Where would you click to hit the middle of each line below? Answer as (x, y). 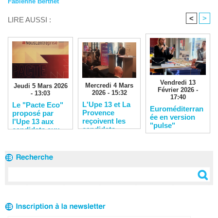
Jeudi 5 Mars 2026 (40, 86)
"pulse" (163, 125)
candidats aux (36, 130)
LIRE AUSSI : (29, 19)
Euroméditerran (177, 109)
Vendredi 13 (178, 82)
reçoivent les (104, 121)
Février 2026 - (178, 90)
